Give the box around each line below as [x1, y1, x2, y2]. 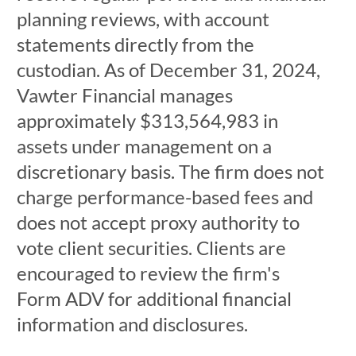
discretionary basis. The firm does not [16, 160, 324, 183]
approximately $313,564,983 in [16, 109, 278, 132]
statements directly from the [16, 33, 254, 56]
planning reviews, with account [16, 7, 269, 30]
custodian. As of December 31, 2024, [16, 58, 320, 81]
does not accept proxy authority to [16, 211, 300, 234]
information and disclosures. [16, 312, 248, 335]
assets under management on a [16, 134, 272, 157]
